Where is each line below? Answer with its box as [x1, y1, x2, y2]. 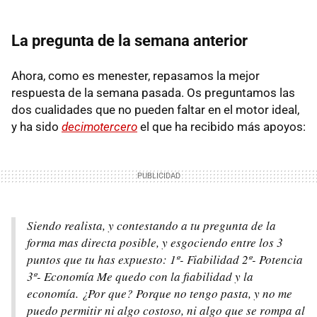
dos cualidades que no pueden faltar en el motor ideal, [11, 102, 299, 117]
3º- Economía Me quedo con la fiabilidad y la [27, 267, 253, 284]
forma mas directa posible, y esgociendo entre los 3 [27, 234, 283, 250]
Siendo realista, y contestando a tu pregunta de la [27, 217, 276, 234]
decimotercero [62, 119, 137, 134]
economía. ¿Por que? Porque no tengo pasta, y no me [27, 284, 292, 301]
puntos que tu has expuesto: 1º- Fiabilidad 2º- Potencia [27, 250, 303, 267]
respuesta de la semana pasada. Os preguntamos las [11, 85, 295, 100]
